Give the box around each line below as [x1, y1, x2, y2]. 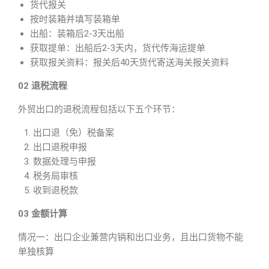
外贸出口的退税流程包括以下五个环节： [18, 104, 180, 115]
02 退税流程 [18, 80, 67, 91]
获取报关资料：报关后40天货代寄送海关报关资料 [30, 57, 229, 68]
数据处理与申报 [33, 156, 96, 167]
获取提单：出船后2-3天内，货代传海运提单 [30, 43, 205, 53]
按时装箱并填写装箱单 [30, 14, 120, 25]
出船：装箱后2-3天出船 [30, 28, 124, 39]
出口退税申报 [33, 142, 87, 153]
